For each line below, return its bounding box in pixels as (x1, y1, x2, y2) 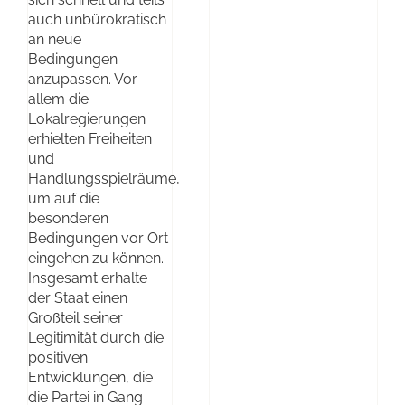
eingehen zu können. (28, 249, 164, 267)
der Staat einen (28, 288, 127, 306)
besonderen (28, 209, 108, 227)
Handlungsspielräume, (28, 169, 180, 187)
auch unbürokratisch (28, 10, 166, 28)
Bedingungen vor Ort (28, 229, 168, 247)
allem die (28, 89, 89, 108)
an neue (28, 30, 81, 48)
